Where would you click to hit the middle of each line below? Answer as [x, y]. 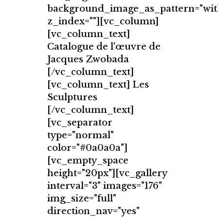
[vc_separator [80, 123]
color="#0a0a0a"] [87, 148]
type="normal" [81, 136]
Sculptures [72, 98]
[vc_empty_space [88, 161]
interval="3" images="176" [105, 186]
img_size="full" [82, 199]
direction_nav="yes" [93, 211]
